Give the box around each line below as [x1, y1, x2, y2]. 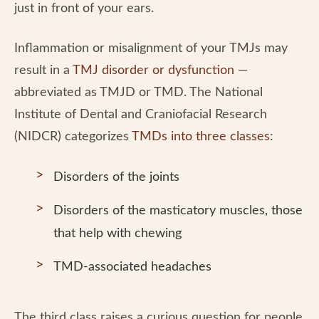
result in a [14, 64, 73, 77]
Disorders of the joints [53, 171, 179, 184]
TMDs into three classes [132, 130, 270, 143]
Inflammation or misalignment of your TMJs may [14, 42, 288, 55]
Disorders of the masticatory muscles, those [53, 204, 303, 217]
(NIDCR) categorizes [14, 130, 132, 143]
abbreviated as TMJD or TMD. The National [14, 86, 263, 99]
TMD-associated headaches [53, 261, 211, 273]
